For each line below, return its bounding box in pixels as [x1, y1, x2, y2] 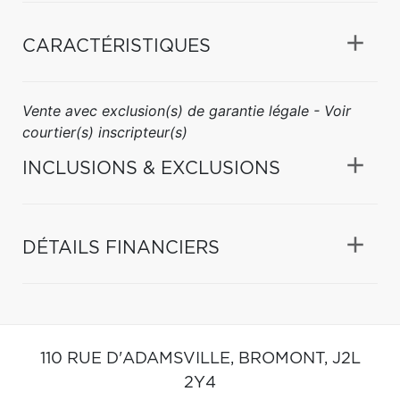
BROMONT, [237, 350, 332, 367]
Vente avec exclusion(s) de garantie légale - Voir [22, 101, 351, 120]
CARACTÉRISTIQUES [22, 37, 211, 55]
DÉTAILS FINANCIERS [22, 238, 220, 257]
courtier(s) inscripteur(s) [22, 122, 187, 141]
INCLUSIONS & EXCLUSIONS [22, 159, 280, 178]
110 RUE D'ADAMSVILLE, [39, 350, 238, 367]
